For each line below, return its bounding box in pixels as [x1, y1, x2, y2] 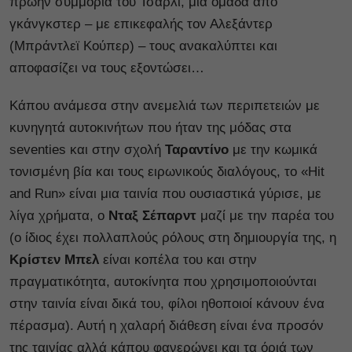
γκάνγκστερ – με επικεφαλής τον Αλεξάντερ [9, 16, 273, 31]
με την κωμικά [229, 141, 317, 157]
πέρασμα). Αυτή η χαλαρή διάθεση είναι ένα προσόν [9, 317, 324, 333]
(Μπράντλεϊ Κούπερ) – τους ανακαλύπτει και [9, 38, 277, 53]
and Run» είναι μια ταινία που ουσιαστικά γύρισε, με [9, 185, 321, 201]
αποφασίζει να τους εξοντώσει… [9, 60, 204, 75]
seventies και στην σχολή [9, 141, 165, 157]
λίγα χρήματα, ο [9, 207, 108, 223]
